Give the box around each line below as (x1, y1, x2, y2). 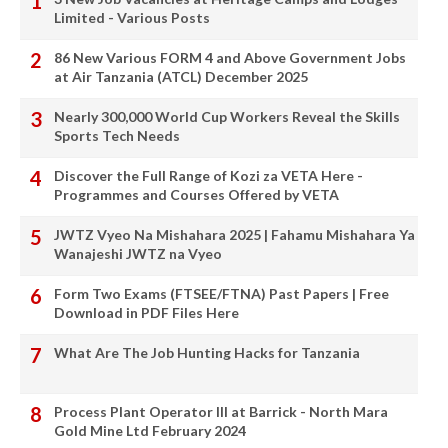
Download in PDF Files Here (54, 303, 239, 321)
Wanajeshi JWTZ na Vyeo (54, 244, 222, 262)
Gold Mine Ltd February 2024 (54, 421, 246, 439)
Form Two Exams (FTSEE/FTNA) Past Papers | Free (54, 284, 389, 302)
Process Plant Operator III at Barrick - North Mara (54, 402, 388, 420)
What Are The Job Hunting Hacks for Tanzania (54, 343, 360, 361)
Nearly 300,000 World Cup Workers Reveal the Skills (54, 107, 400, 125)
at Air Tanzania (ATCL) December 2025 (54, 67, 308, 85)
